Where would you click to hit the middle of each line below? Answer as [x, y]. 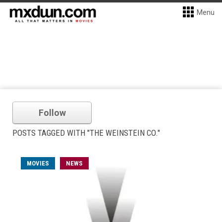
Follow [52, 113]
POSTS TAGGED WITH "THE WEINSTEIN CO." [86, 133]
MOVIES [38, 163]
